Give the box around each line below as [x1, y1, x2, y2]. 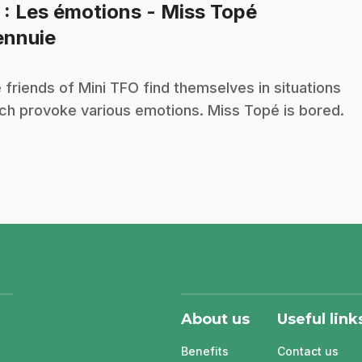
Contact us [277, 343, 339, 358]
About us [181, 309, 250, 328]
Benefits [181, 343, 229, 358]
